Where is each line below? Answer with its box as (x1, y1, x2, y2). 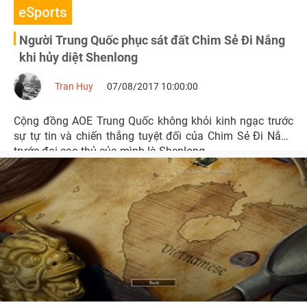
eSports (19, 4, 67, 21)
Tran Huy (55, 81, 93, 92)
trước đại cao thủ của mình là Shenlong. (14, 145, 208, 158)
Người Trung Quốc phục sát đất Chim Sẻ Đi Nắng (19, 33, 285, 47)
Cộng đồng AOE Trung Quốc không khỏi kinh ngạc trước (14, 114, 293, 127)
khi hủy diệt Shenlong (19, 50, 138, 64)
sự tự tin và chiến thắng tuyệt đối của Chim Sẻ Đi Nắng (14, 130, 293, 143)
